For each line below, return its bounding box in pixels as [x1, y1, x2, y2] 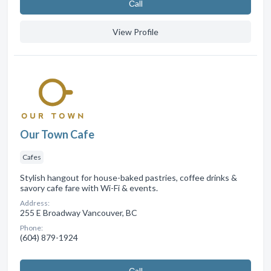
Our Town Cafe [20, 127, 94, 141]
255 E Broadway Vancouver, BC [20, 207, 137, 218]
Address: [20, 198, 50, 207]
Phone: [20, 223, 43, 232]
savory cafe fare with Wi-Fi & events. [20, 182, 158, 193]
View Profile [113, 26, 158, 37]
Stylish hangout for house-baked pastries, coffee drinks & [20, 172, 237, 183]
